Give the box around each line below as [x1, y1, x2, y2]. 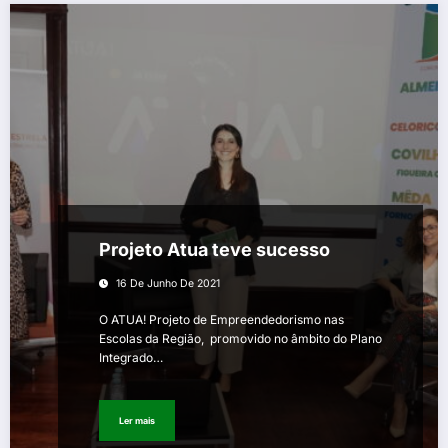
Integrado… [99, 350, 163, 366]
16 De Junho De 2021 [116, 277, 220, 291]
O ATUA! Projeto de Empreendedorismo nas [99, 312, 344, 328]
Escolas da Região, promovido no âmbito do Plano [99, 331, 382, 347]
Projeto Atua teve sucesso [99, 239, 330, 261]
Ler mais [119, 414, 155, 426]
